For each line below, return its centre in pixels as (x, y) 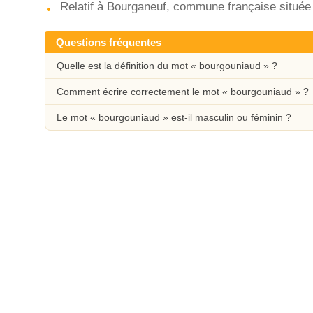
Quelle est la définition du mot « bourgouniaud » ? (167, 66)
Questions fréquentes (109, 42)
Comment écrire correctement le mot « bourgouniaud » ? (183, 92)
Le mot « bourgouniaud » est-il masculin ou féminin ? (174, 117)
